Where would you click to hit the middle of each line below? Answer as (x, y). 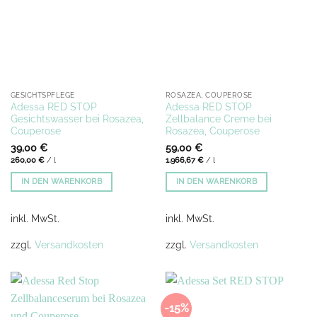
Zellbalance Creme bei (218, 119)
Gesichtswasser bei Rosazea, (77, 119)
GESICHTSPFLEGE (42, 95)
